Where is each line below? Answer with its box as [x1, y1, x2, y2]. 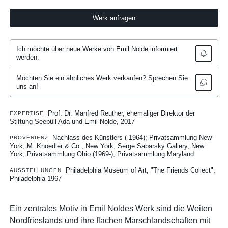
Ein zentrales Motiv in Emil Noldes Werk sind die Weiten [10, 204, 213, 213]
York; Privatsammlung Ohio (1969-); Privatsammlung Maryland [10, 150, 194, 158]
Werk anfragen [93, 14, 135, 22]
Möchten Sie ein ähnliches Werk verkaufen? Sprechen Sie [16, 74, 188, 82]
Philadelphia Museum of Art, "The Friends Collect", [65, 166, 215, 175]
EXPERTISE [10, 110, 44, 116]
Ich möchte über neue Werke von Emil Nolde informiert [16, 45, 178, 53]
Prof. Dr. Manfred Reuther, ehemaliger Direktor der [47, 109, 195, 117]
